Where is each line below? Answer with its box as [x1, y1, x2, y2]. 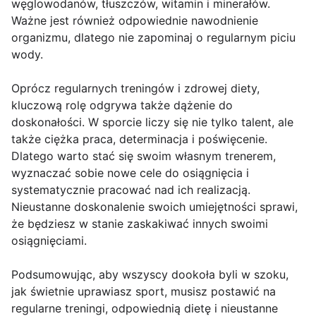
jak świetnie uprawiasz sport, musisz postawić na [11, 284, 276, 299]
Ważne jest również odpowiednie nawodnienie [11, 13, 258, 28]
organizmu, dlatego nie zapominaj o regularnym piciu [11, 30, 296, 45]
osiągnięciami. [11, 233, 87, 248]
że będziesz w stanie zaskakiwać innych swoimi [11, 217, 268, 231]
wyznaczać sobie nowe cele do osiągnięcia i [11, 166, 249, 181]
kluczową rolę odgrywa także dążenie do [11, 98, 233, 113]
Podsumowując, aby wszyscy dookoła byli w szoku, [11, 267, 288, 282]
